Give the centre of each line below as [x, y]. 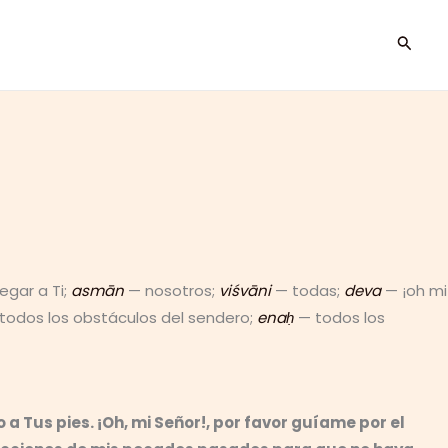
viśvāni [245, 290]
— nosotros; [171, 290]
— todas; [307, 290]
